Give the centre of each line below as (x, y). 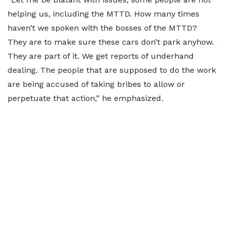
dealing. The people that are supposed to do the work (112, 70)
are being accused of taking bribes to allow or (96, 84)
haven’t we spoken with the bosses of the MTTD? (102, 28)
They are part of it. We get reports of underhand (101, 56)
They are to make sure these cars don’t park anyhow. (111, 42)
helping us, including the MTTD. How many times (103, 14)
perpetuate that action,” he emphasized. (85, 98)
